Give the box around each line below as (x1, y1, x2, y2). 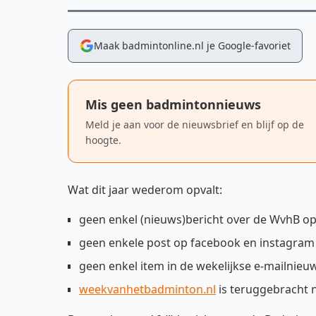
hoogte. (85, 133, 121, 147)
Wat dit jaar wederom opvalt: (68, 182, 222, 197)
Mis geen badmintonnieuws (85, 96, 261, 113)
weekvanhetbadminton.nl (79, 281, 216, 297)
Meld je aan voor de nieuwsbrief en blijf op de (85, 118, 304, 131)
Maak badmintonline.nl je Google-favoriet (94, 39, 291, 52)
